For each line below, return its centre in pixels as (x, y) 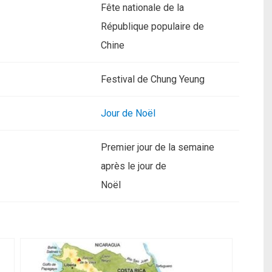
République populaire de (152, 26)
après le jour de (134, 166)
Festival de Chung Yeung (153, 79)
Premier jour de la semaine (158, 147)
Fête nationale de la (142, 8)
